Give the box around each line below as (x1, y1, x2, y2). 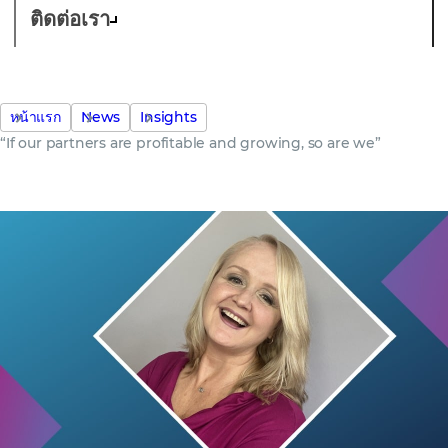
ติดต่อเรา (30, 8, 110, 30)
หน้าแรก (10, 108, 61, 127)
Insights (140, 108, 197, 127)
